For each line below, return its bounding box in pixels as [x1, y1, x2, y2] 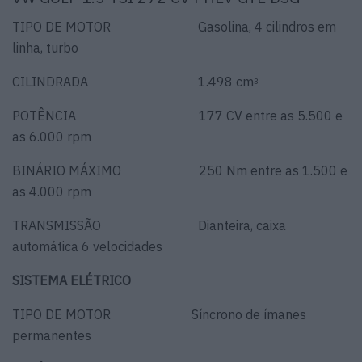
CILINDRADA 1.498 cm [12, 74, 254, 90]
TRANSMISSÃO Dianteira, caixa [12, 217, 286, 234]
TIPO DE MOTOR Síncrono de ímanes [12, 306, 306, 323]
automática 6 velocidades [12, 238, 162, 255]
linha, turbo [12, 40, 78, 57]
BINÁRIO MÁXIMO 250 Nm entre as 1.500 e [12, 162, 347, 179]
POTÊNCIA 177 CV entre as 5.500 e [12, 107, 343, 124]
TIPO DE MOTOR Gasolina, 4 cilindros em [12, 19, 336, 36]
